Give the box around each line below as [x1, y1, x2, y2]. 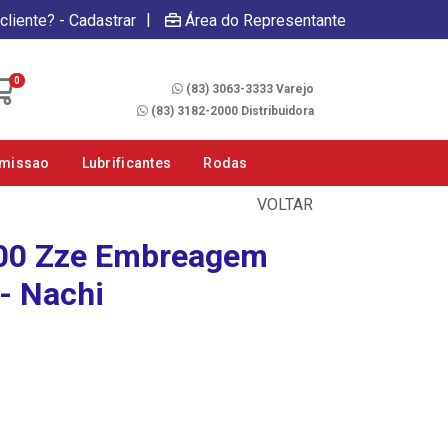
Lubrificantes [81, 155, 172, 171]
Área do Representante [185, 10, 346, 30]
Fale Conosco [229, 59, 314, 76]
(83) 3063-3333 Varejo [185, 81, 314, 96]
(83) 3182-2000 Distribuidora [150, 103, 314, 118]
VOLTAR [253, 195, 313, 214]
